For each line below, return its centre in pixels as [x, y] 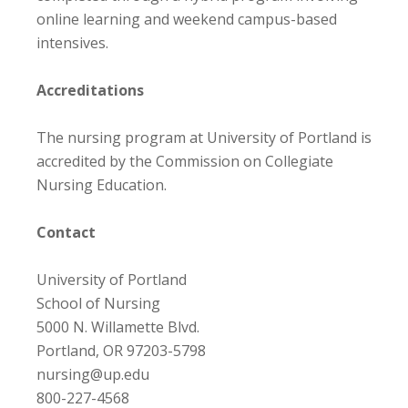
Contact [66, 232]
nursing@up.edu [93, 374]
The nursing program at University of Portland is [204, 137]
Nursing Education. [102, 184]
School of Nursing [98, 303]
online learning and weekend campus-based [187, 19]
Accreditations [90, 90]
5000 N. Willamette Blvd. [118, 326]
